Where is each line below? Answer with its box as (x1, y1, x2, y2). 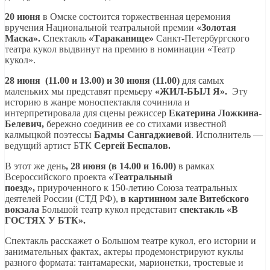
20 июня (5, 11, 40, 22)
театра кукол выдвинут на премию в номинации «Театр (5, 44, 235, 55)
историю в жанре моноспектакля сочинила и (5, 97, 190, 108)
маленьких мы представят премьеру (5, 86, 155, 97)
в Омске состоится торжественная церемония (40, 11, 230, 22)
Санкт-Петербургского (154, 33, 250, 44)
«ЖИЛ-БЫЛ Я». (155, 86, 230, 97)
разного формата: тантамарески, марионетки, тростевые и (5, 257, 243, 268)
